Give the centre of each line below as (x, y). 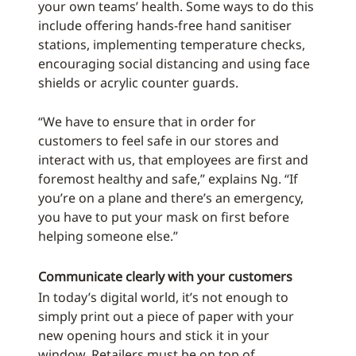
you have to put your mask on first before (164, 217)
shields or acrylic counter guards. (138, 83)
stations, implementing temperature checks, (172, 45)
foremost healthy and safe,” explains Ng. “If (168, 179)
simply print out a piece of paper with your (166, 317)
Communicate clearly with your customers (165, 277)
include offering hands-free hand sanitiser (165, 26)
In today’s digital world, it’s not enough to (163, 298)
